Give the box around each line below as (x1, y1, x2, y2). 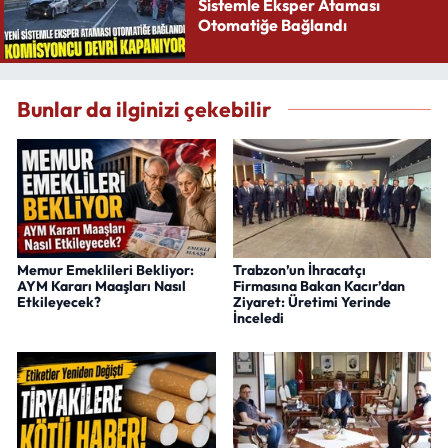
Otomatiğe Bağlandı (197, 14, 347, 35)
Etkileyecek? (17, 293, 101, 312)
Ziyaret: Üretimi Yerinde (232, 293, 391, 312)
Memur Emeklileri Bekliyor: (17, 261, 194, 280)
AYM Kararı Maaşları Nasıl (17, 277, 186, 296)
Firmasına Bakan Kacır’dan (232, 277, 405, 296)
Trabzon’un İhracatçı (232, 261, 366, 280)
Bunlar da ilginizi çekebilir (17, 96, 271, 124)
